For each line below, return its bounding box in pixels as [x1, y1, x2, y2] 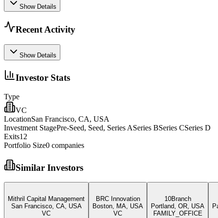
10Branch [164, 195, 191, 203]
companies [50, 141, 84, 149]
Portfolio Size [4, 141, 46, 149]
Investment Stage [4, 123, 56, 132]
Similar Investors [16, 162, 83, 173]
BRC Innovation [95, 195, 140, 203]
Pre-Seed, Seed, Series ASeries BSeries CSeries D [56, 123, 211, 132]
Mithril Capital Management [8, 195, 85, 203]
